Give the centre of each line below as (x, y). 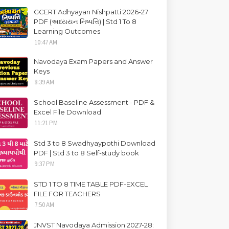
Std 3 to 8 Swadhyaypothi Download (95, 143)
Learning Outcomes (67, 31)
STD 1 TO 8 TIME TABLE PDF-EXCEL (91, 184)
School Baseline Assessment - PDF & (94, 102)
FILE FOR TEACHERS (67, 194)
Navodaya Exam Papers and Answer (94, 61)
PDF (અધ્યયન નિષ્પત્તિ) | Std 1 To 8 (85, 21)
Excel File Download (68, 112)
